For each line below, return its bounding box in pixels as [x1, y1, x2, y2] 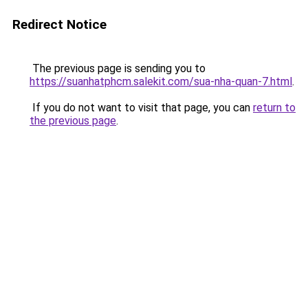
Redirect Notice [12, 16, 107, 32]
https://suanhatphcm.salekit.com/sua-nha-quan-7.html [30, 75, 292, 88]
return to [253, 101, 296, 114]
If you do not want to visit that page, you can [30, 101, 253, 114]
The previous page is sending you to [30, 62, 206, 75]
